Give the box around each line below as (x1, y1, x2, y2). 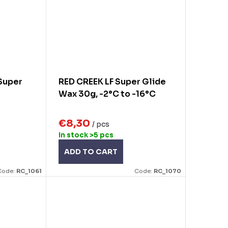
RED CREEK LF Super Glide (58, 76, 166, 87)
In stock (58, 131, 90, 140)
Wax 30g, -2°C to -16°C (58, 88, 156, 99)
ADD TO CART (64, 147, 118, 157)
